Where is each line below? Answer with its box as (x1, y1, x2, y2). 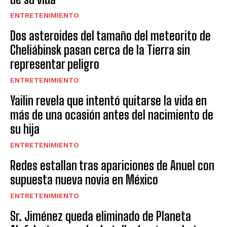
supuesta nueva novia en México (10, 172, 158, 187)
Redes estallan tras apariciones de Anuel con (10, 158, 214, 173)
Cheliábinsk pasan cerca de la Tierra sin (10, 43, 190, 58)
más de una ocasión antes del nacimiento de (10, 107, 213, 123)
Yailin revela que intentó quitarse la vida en (10, 93, 207, 108)
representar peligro (10, 57, 99, 72)
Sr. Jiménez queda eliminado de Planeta (10, 209, 191, 224)
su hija (10, 122, 40, 137)
